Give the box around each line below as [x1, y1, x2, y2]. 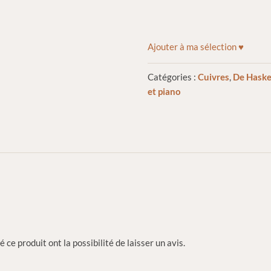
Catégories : [148, 71, 198, 83]
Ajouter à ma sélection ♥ [148, 41, 244, 53]
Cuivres [198, 71, 230, 83]
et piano [148, 86, 181, 97]
